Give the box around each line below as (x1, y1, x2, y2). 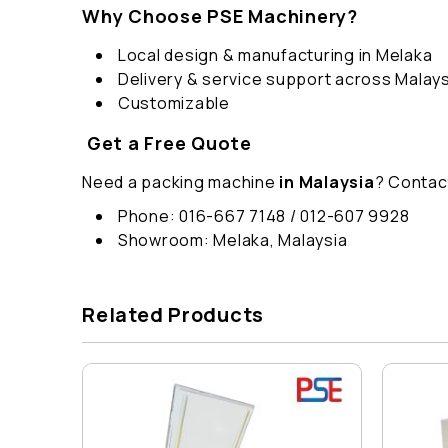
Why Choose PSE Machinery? (82, 4, 358, 29)
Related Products (82, 301, 264, 329)
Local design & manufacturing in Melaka (114, 44, 433, 67)
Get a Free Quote (82, 131, 252, 156)
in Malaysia (275, 171, 375, 194)
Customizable (114, 92, 230, 115)
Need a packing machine (82, 171, 276, 194)
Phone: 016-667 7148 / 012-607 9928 (114, 205, 410, 228)
